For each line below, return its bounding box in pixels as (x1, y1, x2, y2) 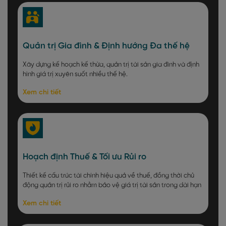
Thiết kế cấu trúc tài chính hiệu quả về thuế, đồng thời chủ (23, 173, 194, 180)
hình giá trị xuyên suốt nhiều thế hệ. (23, 71, 128, 78)
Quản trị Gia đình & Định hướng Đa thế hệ (23, 41, 190, 51)
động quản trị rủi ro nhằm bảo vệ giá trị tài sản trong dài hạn (23, 182, 201, 189)
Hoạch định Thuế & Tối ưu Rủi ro (23, 152, 146, 162)
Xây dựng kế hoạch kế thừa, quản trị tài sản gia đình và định (23, 62, 199, 69)
